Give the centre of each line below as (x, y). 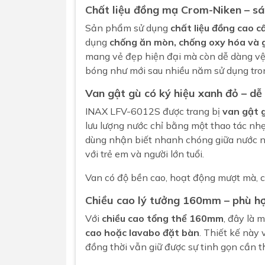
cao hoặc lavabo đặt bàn (142, 232)
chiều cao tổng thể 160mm (163, 218)
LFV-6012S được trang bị (165, 111)
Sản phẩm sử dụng (128, 28)
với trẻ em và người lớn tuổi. (145, 154)
